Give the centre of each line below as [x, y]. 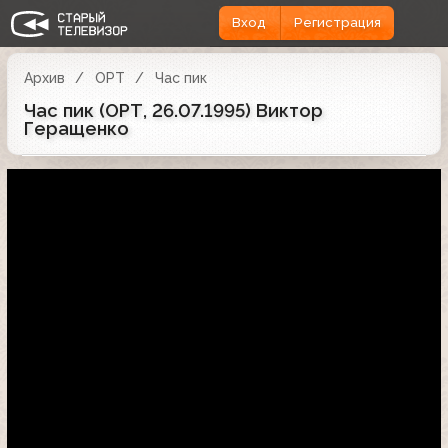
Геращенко [76, 128]
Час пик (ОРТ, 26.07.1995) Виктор [173, 110]
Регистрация [337, 23]
